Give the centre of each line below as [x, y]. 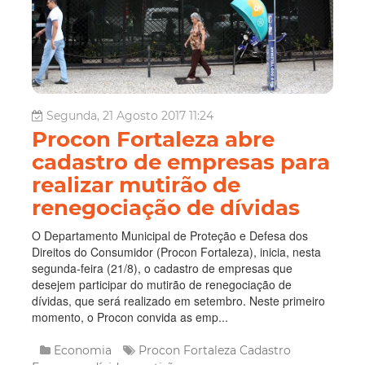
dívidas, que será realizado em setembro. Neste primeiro [178, 300]
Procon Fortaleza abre [153, 139]
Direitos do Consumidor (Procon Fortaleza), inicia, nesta [176, 251]
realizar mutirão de [136, 185]
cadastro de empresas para [181, 162]
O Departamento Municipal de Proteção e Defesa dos [170, 235]
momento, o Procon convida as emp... [130, 317]
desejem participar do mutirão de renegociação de [162, 284]
